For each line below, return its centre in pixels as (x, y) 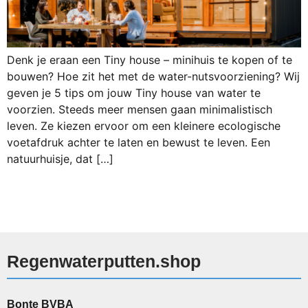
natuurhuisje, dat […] (60, 159)
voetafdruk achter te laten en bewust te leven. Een (139, 143)
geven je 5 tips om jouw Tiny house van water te (134, 93)
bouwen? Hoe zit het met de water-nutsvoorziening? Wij (153, 77)
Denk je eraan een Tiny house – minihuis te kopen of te (150, 60)
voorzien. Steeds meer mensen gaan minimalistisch (140, 110)
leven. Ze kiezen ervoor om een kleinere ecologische (144, 126)
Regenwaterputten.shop (104, 261)
